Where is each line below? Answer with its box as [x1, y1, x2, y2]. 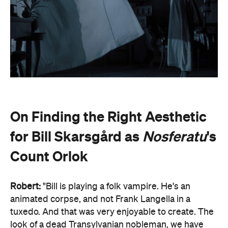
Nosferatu [142, 128, 207, 145]
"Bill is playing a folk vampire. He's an [41, 182, 190, 191]
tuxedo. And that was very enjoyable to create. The [10, 208, 214, 217]
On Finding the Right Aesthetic [10, 108, 207, 125]
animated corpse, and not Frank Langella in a [10, 195, 190, 204]
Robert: [10, 182, 41, 191]
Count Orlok [10, 148, 88, 164]
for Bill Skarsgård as [10, 128, 142, 145]
